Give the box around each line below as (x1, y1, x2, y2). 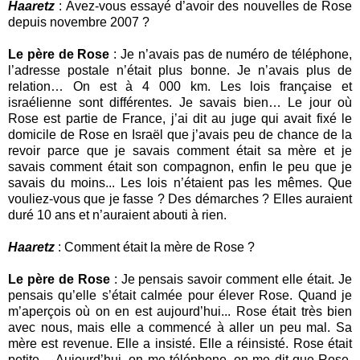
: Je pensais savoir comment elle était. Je (109, 272, 353, 286)
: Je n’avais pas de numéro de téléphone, (109, 47, 353, 61)
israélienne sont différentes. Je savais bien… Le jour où (8, 95, 352, 109)
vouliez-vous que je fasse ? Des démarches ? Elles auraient (8, 191, 352, 206)
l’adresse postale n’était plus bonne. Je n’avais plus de (8, 63, 352, 77)
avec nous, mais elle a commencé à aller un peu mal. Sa (8, 320, 352, 334)
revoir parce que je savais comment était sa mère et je (8, 143, 352, 157)
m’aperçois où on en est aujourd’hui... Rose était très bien (8, 304, 352, 318)
